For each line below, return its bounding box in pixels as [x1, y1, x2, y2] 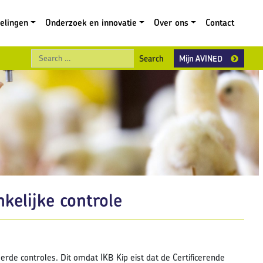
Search [168, 49, 195, 62]
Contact [205, 16, 234, 29]
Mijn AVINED [178, 52, 222, 64]
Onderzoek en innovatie [45, 16, 137, 29]
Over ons [154, 16, 189, 29]
